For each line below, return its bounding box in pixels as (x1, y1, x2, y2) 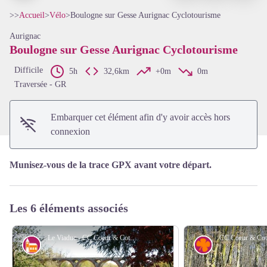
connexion (51, 126, 91, 136)
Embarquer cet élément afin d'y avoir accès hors (51, 111, 231, 122)
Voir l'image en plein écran (133, 61, 233, 72)
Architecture (40, 239, 86, 250)
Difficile (14, 65, 43, 74)
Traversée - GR (14, 79, 66, 89)
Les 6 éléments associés (10, 201, 128, 215)
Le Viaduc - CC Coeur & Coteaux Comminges (129, 233, 137, 242)
